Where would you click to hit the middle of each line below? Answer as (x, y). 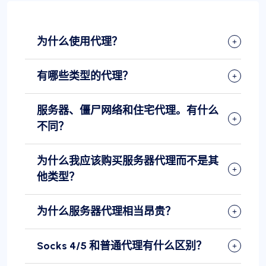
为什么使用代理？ (80, 41)
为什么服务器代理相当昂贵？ (106, 211)
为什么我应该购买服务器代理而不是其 (128, 161)
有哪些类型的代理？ (85, 76)
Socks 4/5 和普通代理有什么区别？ (122, 246)
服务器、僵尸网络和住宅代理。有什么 (128, 110)
